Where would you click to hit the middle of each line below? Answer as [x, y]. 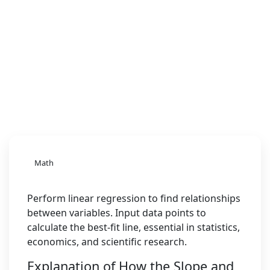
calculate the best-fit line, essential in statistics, [133, 227]
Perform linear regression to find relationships [134, 198]
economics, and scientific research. [107, 242]
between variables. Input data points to [117, 213]
